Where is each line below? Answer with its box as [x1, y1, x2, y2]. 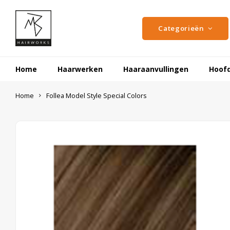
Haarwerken [57, 64, 103, 74]
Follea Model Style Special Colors [46, 91, 147, 100]
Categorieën [158, 24, 204, 33]
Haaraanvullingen [123, 64, 188, 74]
